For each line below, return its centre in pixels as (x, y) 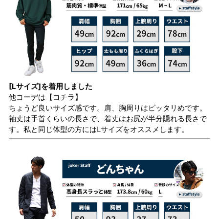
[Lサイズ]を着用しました (51, 86)
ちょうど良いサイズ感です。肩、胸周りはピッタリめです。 (108, 108)
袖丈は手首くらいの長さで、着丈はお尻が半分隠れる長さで (108, 118)
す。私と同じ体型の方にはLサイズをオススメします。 (99, 129)
